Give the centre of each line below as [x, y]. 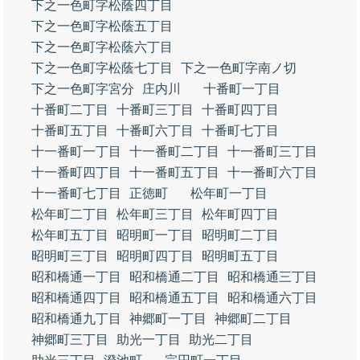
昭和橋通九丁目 [76, 319]
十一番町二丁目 [174, 151]
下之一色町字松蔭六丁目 [102, 47]
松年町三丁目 [155, 214]
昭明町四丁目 [155, 256]
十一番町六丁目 [272, 172]
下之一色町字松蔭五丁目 [102, 26]
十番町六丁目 [155, 131]
